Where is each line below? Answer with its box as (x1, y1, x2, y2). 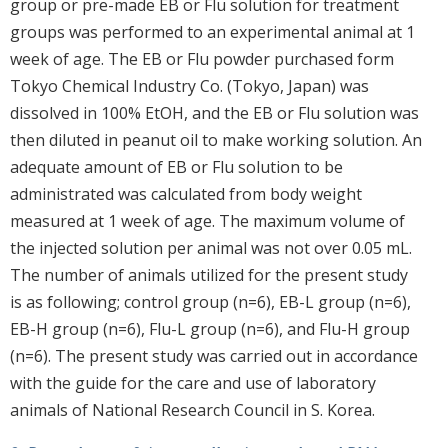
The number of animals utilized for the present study (10, 263, 408, 286)
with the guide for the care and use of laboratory (10, 371, 376, 394)
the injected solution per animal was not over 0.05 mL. (10, 236, 412, 259)
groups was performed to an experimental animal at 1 (10, 20, 415, 43)
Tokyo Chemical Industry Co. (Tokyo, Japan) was (10, 74, 369, 97)
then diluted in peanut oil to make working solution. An (10, 128, 422, 151)
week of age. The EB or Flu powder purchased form (10, 47, 394, 70)
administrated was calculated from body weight (10, 182, 362, 205)
